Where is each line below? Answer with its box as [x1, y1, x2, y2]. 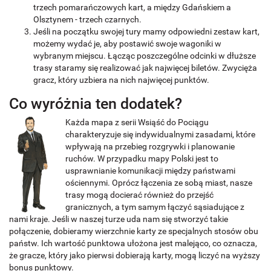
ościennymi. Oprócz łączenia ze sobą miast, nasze [65, 178, 253, 189]
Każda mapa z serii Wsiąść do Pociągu [65, 117, 209, 128]
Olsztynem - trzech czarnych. [33, 15, 143, 25]
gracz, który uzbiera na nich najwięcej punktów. [33, 75, 209, 86]
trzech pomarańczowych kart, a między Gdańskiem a [33, 2, 231, 13]
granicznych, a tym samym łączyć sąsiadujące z [65, 202, 245, 213]
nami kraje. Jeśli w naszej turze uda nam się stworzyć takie [9, 214, 228, 225]
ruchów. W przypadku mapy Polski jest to [65, 154, 219, 165]
